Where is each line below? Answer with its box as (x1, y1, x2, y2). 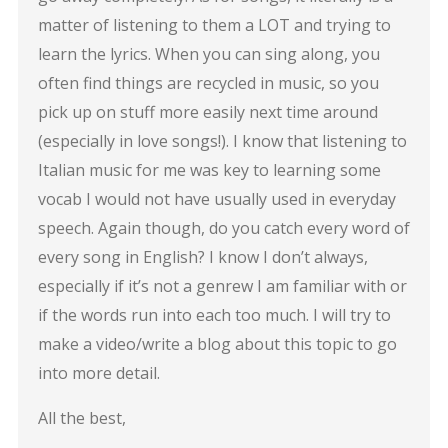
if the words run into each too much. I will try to (37, 303, 391, 326)
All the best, (37, 406, 126, 429)
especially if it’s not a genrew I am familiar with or (37, 274, 407, 297)
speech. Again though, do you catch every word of (37, 216, 410, 239)
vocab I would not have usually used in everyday (37, 187, 396, 210)
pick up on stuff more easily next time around (37, 100, 378, 123)
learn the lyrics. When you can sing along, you (37, 42, 380, 65)
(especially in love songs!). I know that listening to (37, 129, 407, 152)
